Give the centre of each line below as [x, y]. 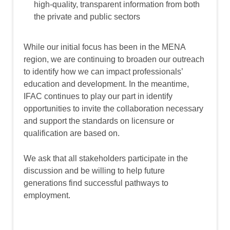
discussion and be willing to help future [94, 171]
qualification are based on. [72, 133]
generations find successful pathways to [96, 183]
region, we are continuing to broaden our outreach [114, 60]
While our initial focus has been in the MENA [104, 47]
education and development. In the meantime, [106, 84]
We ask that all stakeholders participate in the [106, 159]
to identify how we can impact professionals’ [103, 72]
